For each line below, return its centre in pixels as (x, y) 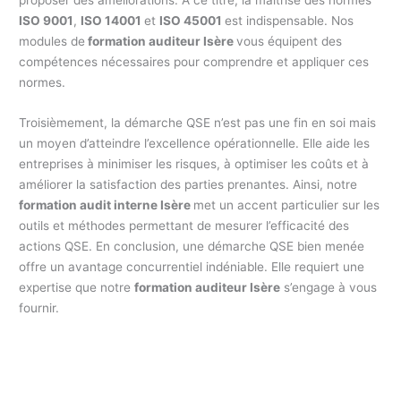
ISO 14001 (113, 20)
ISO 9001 (47, 20)
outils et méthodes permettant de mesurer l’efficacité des (184, 225)
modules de (52, 41)
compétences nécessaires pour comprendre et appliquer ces (194, 61)
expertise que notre (77, 287)
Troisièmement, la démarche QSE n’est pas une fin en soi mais (198, 122)
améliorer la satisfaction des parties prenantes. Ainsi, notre (188, 184)
